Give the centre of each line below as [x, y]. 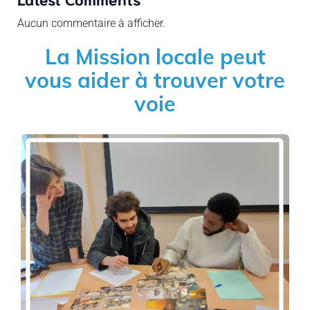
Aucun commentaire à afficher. [91, 23]
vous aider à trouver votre [155, 80]
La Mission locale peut [155, 56]
